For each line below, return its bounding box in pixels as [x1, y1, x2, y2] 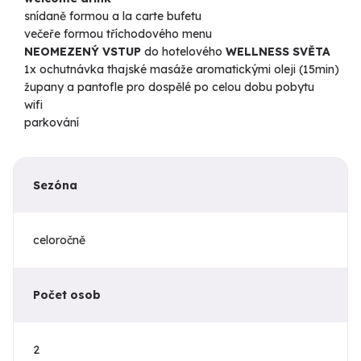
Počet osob [33, 288, 101, 303]
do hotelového [141, 44, 226, 60]
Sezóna [33, 178, 77, 193]
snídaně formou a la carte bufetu [24, 9, 205, 24]
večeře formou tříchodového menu [24, 27, 212, 42]
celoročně [33, 233, 85, 248]
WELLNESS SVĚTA [226, 44, 330, 60]
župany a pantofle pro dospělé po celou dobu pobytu [24, 80, 314, 95]
